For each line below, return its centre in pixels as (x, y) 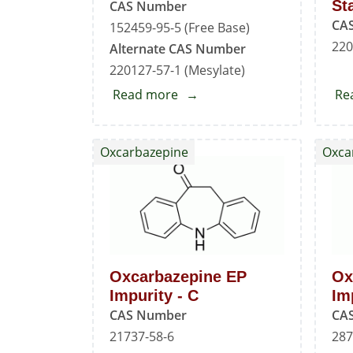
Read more (145, 95)
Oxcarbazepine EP (178, 276)
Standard (206, 137)
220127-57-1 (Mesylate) (177, 71)
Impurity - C (154, 295)
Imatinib (203, 116)
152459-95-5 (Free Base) (180, 28)
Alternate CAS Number (178, 49)
